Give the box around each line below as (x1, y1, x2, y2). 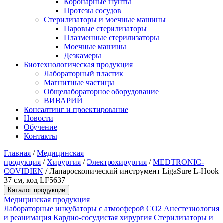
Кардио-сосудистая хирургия (53, 213, 154, 222)
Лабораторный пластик (44, 69, 123, 78)
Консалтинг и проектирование (24, 105, 128, 113)
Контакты (24, 132, 57, 140)
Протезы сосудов (64, 6, 121, 15)
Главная (4, 149, 31, 157)
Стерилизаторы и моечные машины (44, 15, 166, 24)
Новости (24, 114, 53, 122)
